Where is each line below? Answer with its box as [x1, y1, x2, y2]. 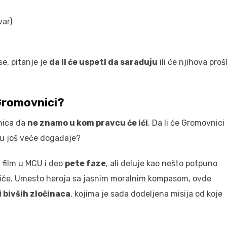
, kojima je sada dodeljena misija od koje [70, 188, 222, 199]
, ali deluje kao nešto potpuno [106, 158, 217, 168]
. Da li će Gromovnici [148, 118, 224, 128]
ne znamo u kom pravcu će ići [27, 118, 148, 128]
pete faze [65, 158, 106, 168]
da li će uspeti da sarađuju [49, 57, 158, 67]
